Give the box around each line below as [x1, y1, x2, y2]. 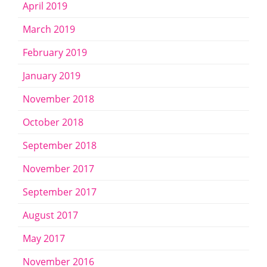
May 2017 [23, 232, 65, 246]
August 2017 [23, 209, 78, 222]
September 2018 [23, 139, 97, 153]
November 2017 [23, 162, 94, 176]
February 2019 [23, 46, 87, 60]
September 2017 [23, 185, 97, 199]
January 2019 [23, 69, 80, 83]
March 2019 [23, 23, 75, 36]
